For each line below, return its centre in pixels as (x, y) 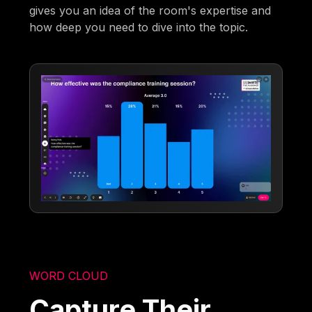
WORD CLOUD (69, 275)
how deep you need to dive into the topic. (139, 27)
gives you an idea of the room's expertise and (150, 10)
